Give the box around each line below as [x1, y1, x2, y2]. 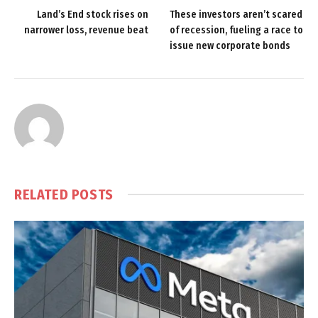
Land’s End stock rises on [37, 8, 148, 21]
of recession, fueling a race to [170, 23, 303, 36]
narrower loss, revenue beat [24, 23, 148, 36]
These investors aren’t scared [170, 8, 302, 21]
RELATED [14, 185, 72, 203]
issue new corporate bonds [170, 39, 290, 52]
